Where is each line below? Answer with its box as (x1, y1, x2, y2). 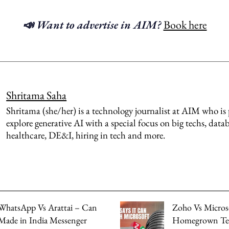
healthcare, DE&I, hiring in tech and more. (6, 128, 166, 142)
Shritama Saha (6, 87, 67, 103)
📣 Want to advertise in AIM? (22, 17, 164, 33)
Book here (163, 17, 207, 33)
